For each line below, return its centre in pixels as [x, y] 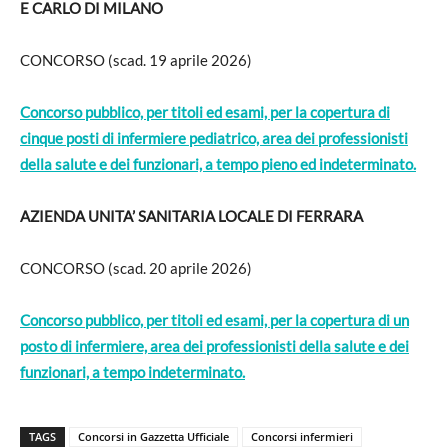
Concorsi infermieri [302, 437]
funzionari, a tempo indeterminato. [132, 372]
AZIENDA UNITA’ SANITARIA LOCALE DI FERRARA [191, 216]
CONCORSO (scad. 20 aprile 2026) [136, 268]
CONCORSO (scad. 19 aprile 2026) [136, 60]
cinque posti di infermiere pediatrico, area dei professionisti [214, 138]
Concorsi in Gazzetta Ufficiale [153, 437]
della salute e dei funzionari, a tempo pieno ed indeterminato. [218, 164]
